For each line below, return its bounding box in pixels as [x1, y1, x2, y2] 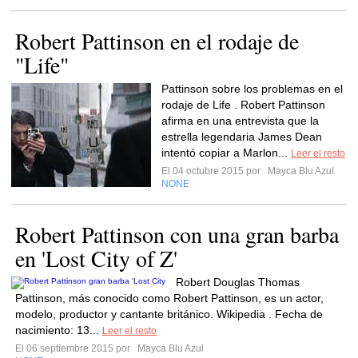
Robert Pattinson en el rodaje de [15, 26, 299, 56]
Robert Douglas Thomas [176, 276, 300, 288]
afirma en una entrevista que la [161, 114, 319, 127]
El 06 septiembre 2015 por [15, 343, 135, 354]
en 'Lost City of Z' [15, 243, 177, 273]
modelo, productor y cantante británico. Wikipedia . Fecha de [15, 308, 323, 320]
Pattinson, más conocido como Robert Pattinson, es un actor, [15, 292, 324, 304]
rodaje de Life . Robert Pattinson [161, 98, 325, 111]
